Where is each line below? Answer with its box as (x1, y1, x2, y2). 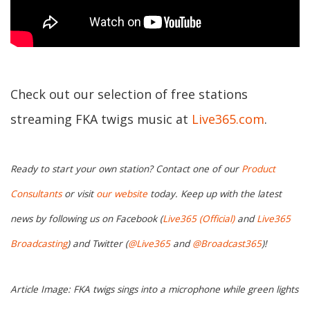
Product (241, 162, 275, 175)
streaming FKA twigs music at (10, 111, 192, 128)
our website (96, 187, 147, 200)
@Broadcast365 (192, 237, 262, 250)
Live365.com (192, 111, 264, 128)
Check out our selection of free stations (10, 86, 248, 103)
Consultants (10, 187, 62, 200)
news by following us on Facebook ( (10, 212, 163, 225)
